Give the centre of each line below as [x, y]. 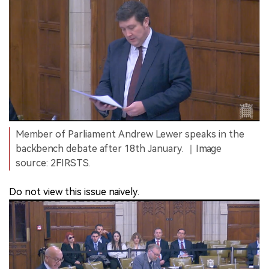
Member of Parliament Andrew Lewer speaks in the [130, 134]
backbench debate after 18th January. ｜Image [119, 149]
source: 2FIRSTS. [53, 163]
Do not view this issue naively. [74, 192]
